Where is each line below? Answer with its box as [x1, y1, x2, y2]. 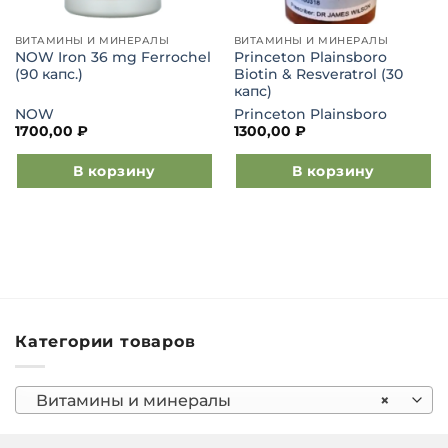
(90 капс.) [14, 66, 83, 83]
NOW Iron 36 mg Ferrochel [14, 49, 211, 66]
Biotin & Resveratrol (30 [233, 66, 403, 83]
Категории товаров [15, 332, 196, 352]
